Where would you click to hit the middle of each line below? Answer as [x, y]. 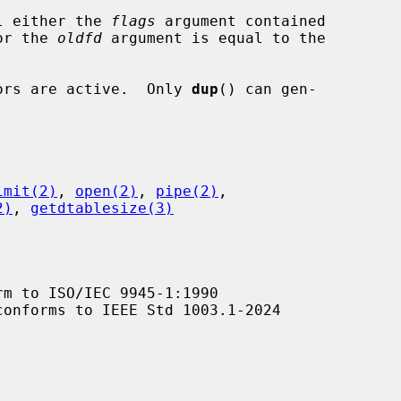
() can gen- [268, 89]
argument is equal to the [214, 38]
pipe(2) [187, 191]
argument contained [241, 21]
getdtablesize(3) [102, 208]
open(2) [107, 191]
